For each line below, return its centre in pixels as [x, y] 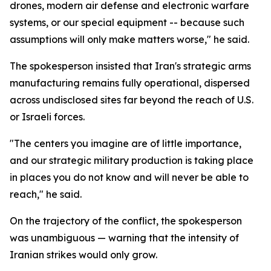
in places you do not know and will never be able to [129, 177]
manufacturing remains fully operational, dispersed [130, 83]
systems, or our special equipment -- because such [127, 22]
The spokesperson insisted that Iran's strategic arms [130, 66]
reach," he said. [46, 194]
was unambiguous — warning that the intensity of [124, 238]
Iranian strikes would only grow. [83, 255]
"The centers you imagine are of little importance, [126, 143]
